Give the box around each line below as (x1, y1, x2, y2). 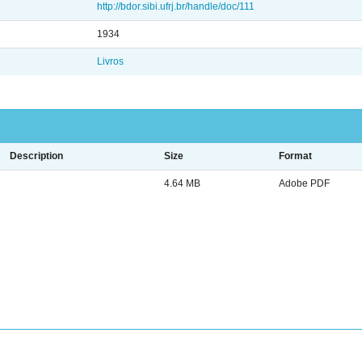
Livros (97, 56, 124, 67)
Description (10, 150, 63, 162)
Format (279, 150, 312, 162)
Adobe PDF (279, 178, 330, 189)
